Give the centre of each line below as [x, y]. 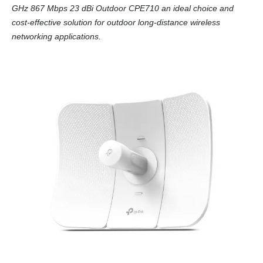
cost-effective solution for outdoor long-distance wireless [116, 22]
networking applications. [56, 36]
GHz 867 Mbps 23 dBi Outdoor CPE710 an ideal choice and [123, 8]
